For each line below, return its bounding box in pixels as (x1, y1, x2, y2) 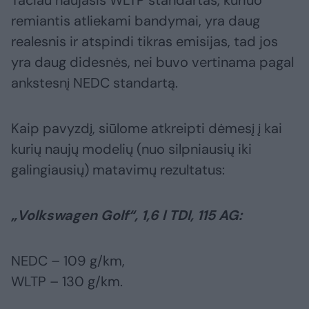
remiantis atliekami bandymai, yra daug (11, 12, 260, 30)
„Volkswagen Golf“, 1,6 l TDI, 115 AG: (11, 206, 242, 225)
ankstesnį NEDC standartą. (11, 74, 178, 92)
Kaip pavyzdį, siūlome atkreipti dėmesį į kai (11, 119, 282, 138)
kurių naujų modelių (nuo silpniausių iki (11, 140, 252, 159)
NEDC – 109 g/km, (11, 252, 125, 270)
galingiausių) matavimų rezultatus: (11, 161, 225, 179)
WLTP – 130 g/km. (11, 272, 123, 291)
